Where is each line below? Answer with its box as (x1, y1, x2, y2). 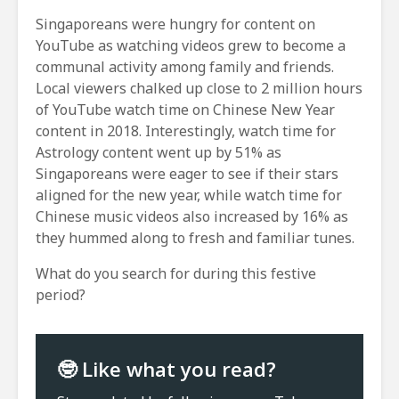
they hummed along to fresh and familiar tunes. (36, 228, 354, 248)
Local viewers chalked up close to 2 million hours (36, 78, 362, 99)
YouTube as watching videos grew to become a (36, 36, 346, 56)
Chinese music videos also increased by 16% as (36, 207, 348, 227)
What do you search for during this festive (36, 264, 316, 284)
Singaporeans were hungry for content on (36, 14, 315, 35)
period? (36, 285, 85, 305)
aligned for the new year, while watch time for (36, 185, 342, 206)
